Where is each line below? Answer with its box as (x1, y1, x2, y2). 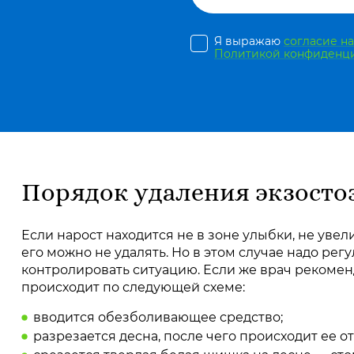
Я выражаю (214, 34, 284, 48)
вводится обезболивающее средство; (33, 310, 284, 325)
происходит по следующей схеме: (21, 280, 246, 295)
